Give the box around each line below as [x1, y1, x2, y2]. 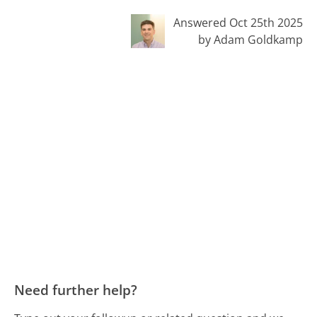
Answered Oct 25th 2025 [173, 15, 303, 31]
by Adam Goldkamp [197, 32, 303, 48]
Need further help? [14, 280, 138, 300]
